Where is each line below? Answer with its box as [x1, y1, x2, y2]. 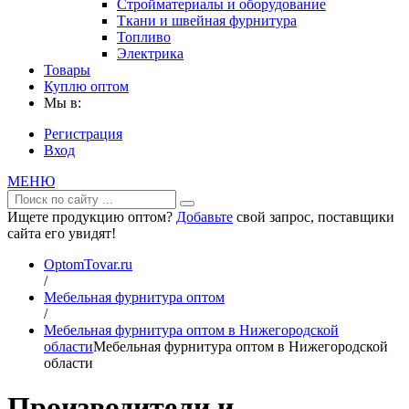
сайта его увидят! [7, 225, 116, 241]
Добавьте [176, 209, 233, 225]
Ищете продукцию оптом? [7, 209, 176, 225]
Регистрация [44, 126, 122, 142]
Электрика [117, 46, 184, 61]
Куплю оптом [44, 79, 129, 94]
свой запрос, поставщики [233, 209, 394, 225]
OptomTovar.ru [44, 257, 132, 272]
